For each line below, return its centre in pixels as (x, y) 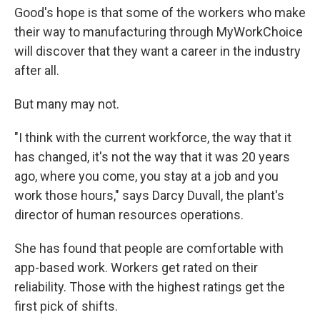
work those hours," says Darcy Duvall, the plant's (149, 195)
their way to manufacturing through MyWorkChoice (159, 31)
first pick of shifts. (66, 306)
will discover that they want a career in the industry (157, 51)
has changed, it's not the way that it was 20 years (152, 156)
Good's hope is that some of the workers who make (160, 12)
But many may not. (67, 104)
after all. (37, 70)
